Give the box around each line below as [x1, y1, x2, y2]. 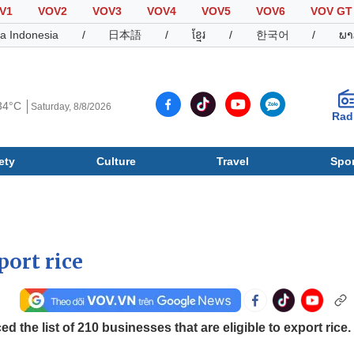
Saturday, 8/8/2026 [31, 101, 112, 112]
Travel [217, 154, 250, 168]
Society [29, 188, 70, 201]
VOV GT [310, 5, 352, 17]
